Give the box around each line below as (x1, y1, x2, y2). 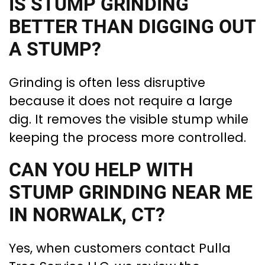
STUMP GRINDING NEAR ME (9, 182, 253, 204)
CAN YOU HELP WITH (9, 159, 193, 182)
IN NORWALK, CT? (9, 204, 165, 227)
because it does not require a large (9, 92, 232, 110)
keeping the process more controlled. (9, 129, 246, 147)
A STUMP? (9, 38, 101, 60)
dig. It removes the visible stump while (9, 111, 248, 128)
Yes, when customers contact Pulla (9, 240, 231, 257)
